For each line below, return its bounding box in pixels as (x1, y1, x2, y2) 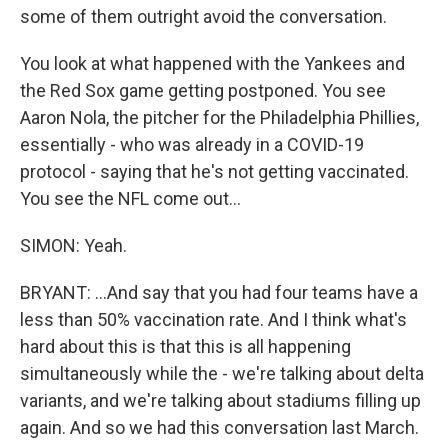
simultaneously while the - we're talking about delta (20, 363, 424, 384)
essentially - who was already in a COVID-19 (20, 134, 364, 155)
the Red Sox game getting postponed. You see (20, 80, 386, 101)
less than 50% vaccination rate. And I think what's (20, 309, 407, 330)
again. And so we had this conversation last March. (20, 417, 419, 438)
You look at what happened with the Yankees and (20, 53, 405, 74)
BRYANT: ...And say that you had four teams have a (20, 282, 418, 303)
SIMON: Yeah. (20, 235, 127, 256)
